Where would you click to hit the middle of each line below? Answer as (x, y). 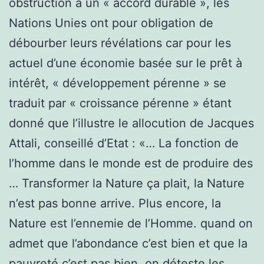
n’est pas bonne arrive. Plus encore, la (115, 203)
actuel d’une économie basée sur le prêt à (126, 63)
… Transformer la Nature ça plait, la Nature (127, 183)
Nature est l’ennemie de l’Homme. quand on (131, 223)
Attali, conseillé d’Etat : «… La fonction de (124, 143)
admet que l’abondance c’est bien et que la (128, 243)
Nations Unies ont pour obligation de (111, 23)
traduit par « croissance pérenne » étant (120, 103)
